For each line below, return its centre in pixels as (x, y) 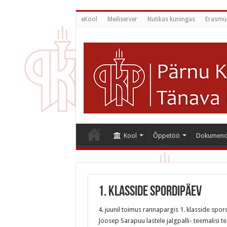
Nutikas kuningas (171, 19)
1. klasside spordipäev (150, 192)
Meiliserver (122, 19)
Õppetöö (166, 136)
